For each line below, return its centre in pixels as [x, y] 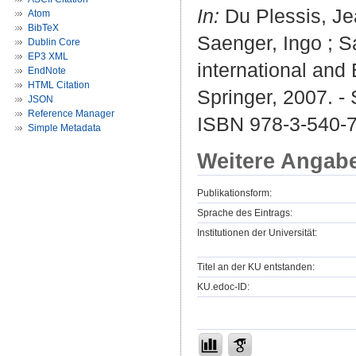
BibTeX [43, 28]
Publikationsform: [234, 193]
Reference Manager [71, 114]
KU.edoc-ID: [223, 286]
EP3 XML [48, 56]
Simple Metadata [64, 128]
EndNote [47, 71]
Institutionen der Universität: [257, 232]
